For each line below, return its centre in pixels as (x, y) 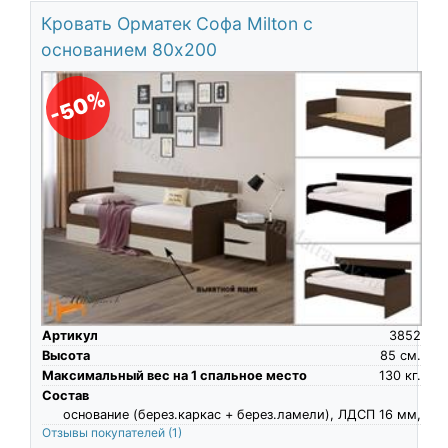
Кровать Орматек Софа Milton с (176, 24)
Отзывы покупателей (104, 432)
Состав (65, 395)
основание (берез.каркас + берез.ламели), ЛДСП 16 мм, (241, 414)
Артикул (69, 335)
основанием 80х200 (128, 50)
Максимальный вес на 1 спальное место (174, 375)
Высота (65, 355)
